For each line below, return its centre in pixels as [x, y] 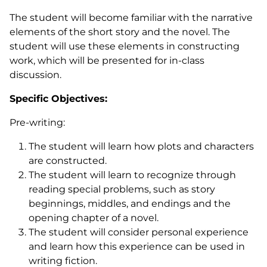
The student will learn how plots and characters [141, 146]
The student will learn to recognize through [132, 175]
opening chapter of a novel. [94, 218]
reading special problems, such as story [122, 189]
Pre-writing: [37, 122]
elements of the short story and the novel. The [120, 32]
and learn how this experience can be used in [137, 246]
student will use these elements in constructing [125, 46]
